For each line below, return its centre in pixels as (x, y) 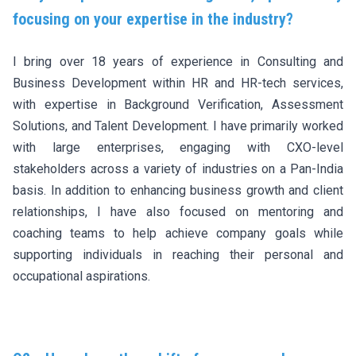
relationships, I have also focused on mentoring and (178, 211)
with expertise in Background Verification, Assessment (178, 104)
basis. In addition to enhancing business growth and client (178, 190)
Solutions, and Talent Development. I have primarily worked (178, 126)
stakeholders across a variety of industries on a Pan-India (178, 168)
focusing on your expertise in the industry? (153, 19)
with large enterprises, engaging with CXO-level (178, 147)
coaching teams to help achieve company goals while (178, 233)
